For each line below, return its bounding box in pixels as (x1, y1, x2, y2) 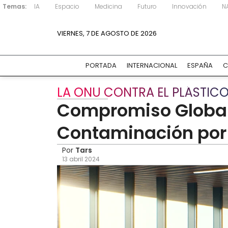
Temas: (3, 2, 26, 11)
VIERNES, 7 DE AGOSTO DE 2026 (57, 28, 157, 38)
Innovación (172, 2, 207, 11)
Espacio (55, 2, 79, 11)
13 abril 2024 (62, 155, 100, 164)
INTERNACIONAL (126, 61, 177, 71)
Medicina (95, 2, 122, 11)
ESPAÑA (187, 61, 213, 71)
